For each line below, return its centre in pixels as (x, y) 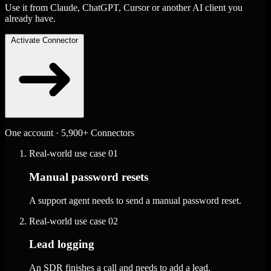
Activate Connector (44, 41)
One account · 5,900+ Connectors (70, 133)
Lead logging (62, 244)
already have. (30, 19)
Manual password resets (89, 177)
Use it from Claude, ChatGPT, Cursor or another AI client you (124, 8)
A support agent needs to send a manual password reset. (135, 200)
